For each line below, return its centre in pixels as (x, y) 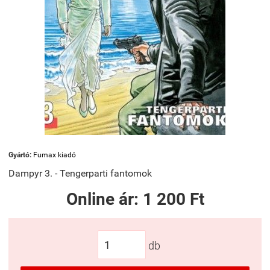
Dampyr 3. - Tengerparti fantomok (80, 173)
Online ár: (104, 199)
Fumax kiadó (55, 155)
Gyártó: (21, 155)
